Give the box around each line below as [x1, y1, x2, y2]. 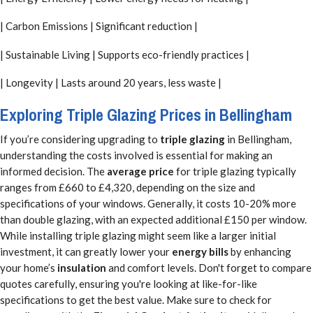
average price [107, 164, 174, 177]
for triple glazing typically [174, 164, 296, 177]
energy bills [172, 245, 228, 258]
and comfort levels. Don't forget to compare [106, 261, 312, 274]
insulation [57, 261, 106, 274]
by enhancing [228, 245, 291, 258]
